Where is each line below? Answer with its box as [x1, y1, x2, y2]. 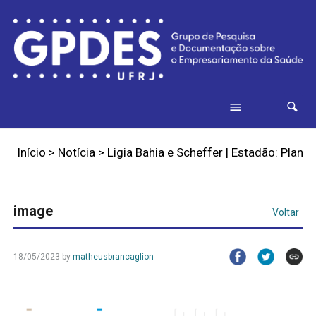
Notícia [57, 145, 95, 160]
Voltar [272, 207, 300, 219]
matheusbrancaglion [72, 252, 154, 262]
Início [16, 145, 46, 160]
